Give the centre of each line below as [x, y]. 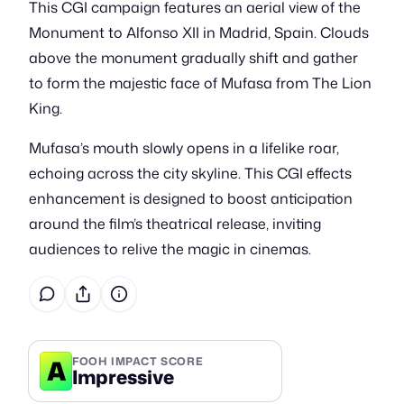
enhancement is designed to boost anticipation [191, 198]
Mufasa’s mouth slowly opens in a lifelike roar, [184, 148]
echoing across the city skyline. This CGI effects [190, 173]
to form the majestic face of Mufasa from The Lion [200, 83]
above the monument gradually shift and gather [193, 58]
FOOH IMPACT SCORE [138, 361]
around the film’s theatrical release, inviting [175, 224]
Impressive [123, 376]
